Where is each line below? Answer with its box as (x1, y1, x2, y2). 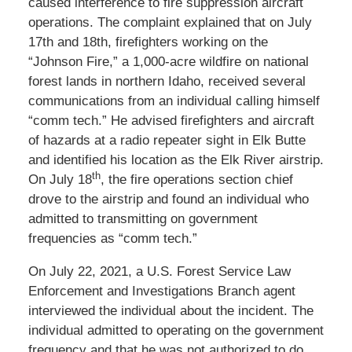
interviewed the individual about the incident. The (27, 302, 313, 318)
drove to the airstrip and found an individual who (27, 191, 309, 207)
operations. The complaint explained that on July (27, 14, 312, 30)
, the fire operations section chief (100, 171, 293, 187)
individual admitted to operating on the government (27, 322, 324, 338)
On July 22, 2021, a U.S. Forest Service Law (27, 263, 291, 279)
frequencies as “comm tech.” (27, 230, 197, 246)
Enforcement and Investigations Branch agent (27, 283, 295, 299)
